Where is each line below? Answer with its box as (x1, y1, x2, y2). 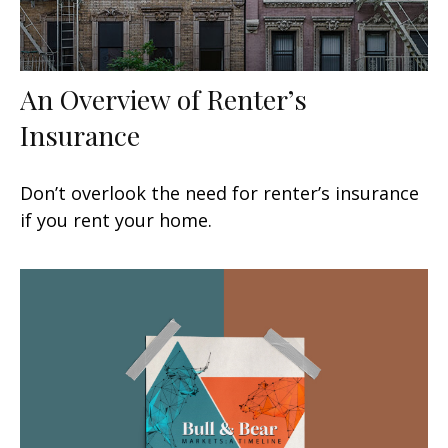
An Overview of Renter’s (20, 80, 307, 117)
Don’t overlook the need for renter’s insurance (20, 180, 419, 205)
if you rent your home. (20, 207, 212, 232)
